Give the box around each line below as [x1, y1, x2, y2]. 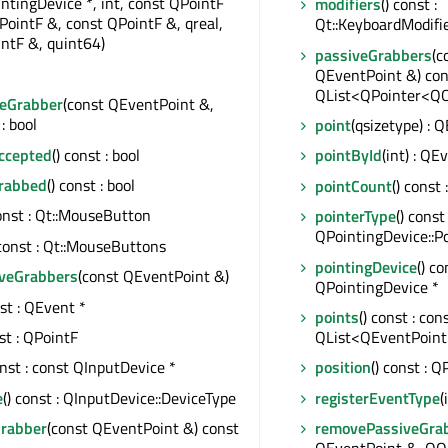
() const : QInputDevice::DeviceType [3, 385, 236, 410]
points [315, 304, 359, 329]
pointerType [315, 204, 396, 229]
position [315, 355, 371, 380]
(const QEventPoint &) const [47, 416, 239, 441]
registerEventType [315, 385, 440, 410]
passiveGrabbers [315, 42, 432, 67]
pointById [315, 143, 382, 168]
